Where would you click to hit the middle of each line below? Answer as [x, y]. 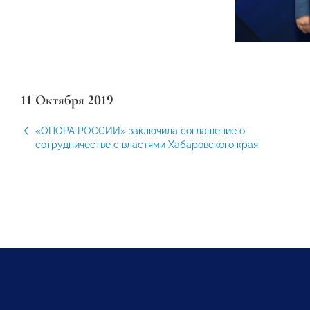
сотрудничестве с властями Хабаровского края [147, 144]
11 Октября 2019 [67, 100]
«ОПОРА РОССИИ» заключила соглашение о [140, 130]
